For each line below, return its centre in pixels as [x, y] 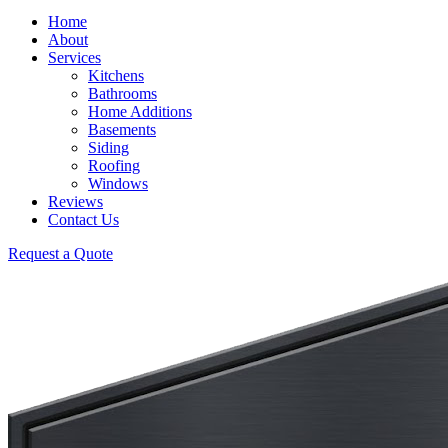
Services [74, 58]
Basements [122, 130]
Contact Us [83, 220]
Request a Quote [60, 254]
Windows [118, 184]
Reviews [75, 202]
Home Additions [140, 112]
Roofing [114, 166]
